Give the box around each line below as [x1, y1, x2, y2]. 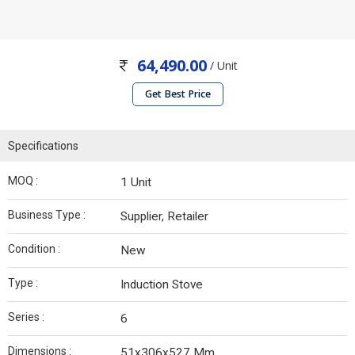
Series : [8, 311, 44, 324]
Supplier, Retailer [120, 209, 208, 224]
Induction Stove [120, 277, 203, 292]
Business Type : [8, 208, 86, 222]
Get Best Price [144, 87, 211, 101]
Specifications [8, 139, 78, 153]
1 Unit [120, 175, 151, 190]
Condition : [8, 242, 60, 256]
